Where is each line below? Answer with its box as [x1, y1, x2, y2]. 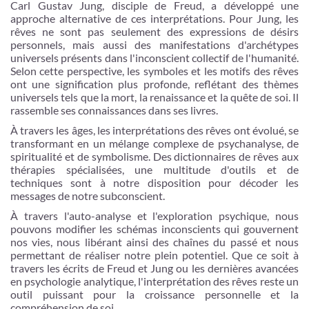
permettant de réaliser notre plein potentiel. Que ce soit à [10, 248, 299, 261]
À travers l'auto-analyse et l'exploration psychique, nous [10, 209, 299, 222]
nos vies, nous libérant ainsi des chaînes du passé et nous [10, 235, 299, 248]
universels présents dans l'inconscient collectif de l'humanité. [10, 51, 299, 64]
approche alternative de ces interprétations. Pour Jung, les [10, 12, 299, 25]
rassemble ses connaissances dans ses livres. [10, 103, 218, 117]
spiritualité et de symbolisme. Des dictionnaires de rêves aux [10, 150, 299, 163]
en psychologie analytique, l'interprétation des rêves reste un [10, 275, 299, 288]
